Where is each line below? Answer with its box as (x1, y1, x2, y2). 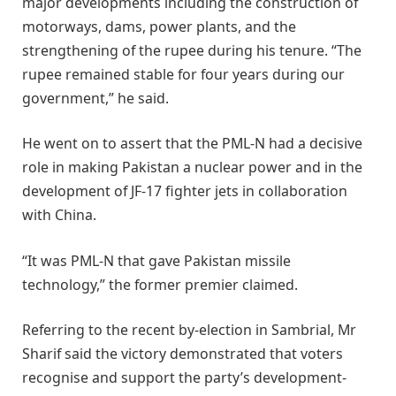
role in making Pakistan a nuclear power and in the (22, 157, 362, 178)
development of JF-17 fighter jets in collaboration (22, 181, 347, 202)
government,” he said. (22, 88, 169, 108)
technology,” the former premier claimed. (22, 274, 298, 294)
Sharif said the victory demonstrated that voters (22, 344, 343, 364)
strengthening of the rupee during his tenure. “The (22, 40, 362, 60)
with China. (22, 205, 96, 225)
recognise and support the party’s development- (22, 368, 346, 388)
